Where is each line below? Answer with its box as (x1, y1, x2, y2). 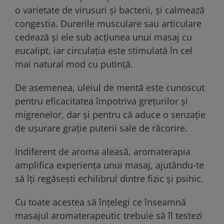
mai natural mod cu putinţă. (15, 57, 133, 70)
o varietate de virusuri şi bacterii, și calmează (15, 3, 204, 16)
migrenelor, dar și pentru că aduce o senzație (15, 108, 205, 120)
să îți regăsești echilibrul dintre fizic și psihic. (15, 172, 203, 184)
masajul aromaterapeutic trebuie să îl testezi (15, 209, 202, 221)
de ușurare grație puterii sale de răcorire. (15, 121, 187, 134)
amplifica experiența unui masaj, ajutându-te (15, 158, 204, 171)
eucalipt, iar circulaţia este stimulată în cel (15, 44, 192, 56)
